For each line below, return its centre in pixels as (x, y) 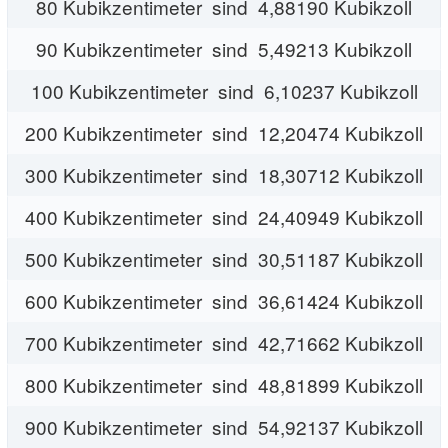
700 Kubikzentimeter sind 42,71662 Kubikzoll (224, 342)
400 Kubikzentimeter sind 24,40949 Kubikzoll (224, 216)
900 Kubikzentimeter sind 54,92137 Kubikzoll (224, 426)
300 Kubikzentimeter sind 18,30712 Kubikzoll (224, 174)
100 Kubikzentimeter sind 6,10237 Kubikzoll (224, 90)
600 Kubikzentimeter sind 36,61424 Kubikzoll (224, 300)
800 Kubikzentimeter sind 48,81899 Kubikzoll (224, 384)
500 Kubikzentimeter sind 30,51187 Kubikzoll (224, 258)
